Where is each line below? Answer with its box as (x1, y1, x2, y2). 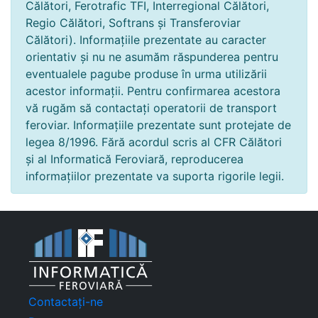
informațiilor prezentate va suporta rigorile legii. (26, 169, 284, 183)
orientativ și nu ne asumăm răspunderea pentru (26, 50, 278, 64)
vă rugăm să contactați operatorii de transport (26, 101, 277, 115)
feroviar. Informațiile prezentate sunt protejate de (26, 118, 291, 132)
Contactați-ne (28, 295, 103, 309)
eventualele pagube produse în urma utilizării (26, 67, 267, 81)
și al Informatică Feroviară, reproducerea (26, 152, 243, 166)
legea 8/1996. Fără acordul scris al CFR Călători (26, 135, 282, 149)
